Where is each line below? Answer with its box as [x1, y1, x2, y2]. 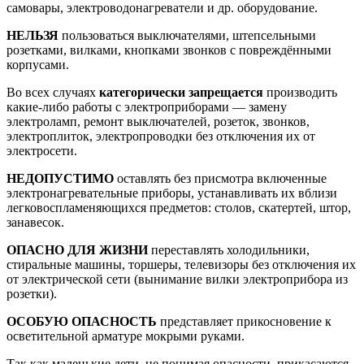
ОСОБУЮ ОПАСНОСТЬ [6, 314, 157, 328]
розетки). [6, 286, 57, 301]
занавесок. [6, 214, 64, 229]
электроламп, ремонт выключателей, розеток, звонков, [6, 114, 310, 128]
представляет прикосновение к [157, 314, 331, 328]
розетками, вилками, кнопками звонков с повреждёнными [6, 42, 331, 57]
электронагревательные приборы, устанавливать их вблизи [6, 185, 337, 200]
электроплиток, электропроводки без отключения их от [6, 128, 315, 143]
